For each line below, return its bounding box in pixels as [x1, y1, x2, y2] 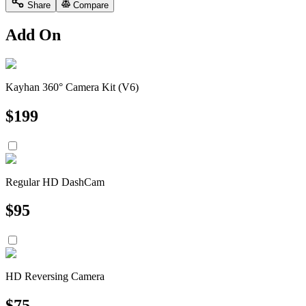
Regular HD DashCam [5, 176, 105, 188]
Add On [5, 25, 61, 44]
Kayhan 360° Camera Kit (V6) [5, 81, 139, 93]
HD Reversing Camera [5, 270, 105, 283]
